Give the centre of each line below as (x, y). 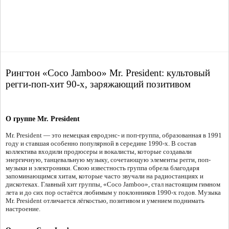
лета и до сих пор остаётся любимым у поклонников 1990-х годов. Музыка (113, 193)
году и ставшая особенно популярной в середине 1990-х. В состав (101, 144)
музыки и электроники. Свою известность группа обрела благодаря (102, 168)
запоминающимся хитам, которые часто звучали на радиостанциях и (105, 176)
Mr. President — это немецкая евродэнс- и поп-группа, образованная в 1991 (114, 135)
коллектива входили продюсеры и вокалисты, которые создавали (99, 152)
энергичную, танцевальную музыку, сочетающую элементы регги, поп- (108, 160)
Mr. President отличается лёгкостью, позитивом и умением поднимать (105, 201)
